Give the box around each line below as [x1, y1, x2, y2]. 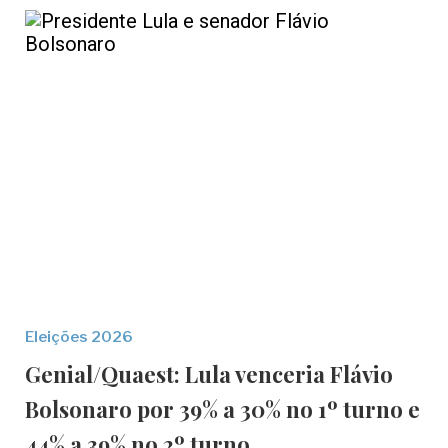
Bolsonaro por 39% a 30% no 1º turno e [25, 394, 420, 424]
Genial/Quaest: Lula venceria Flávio [25, 359, 393, 389]
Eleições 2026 [25, 328, 133, 346]
